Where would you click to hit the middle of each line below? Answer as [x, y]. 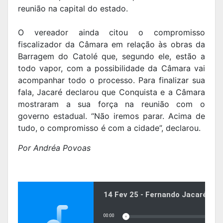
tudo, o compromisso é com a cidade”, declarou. [109, 128]
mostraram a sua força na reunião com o [111, 104]
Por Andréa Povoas [54, 148]
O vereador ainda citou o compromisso [111, 33]
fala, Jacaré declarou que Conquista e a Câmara [111, 92]
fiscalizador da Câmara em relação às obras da [111, 45]
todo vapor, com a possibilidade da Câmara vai [111, 68]
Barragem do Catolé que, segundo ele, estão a [111, 56]
